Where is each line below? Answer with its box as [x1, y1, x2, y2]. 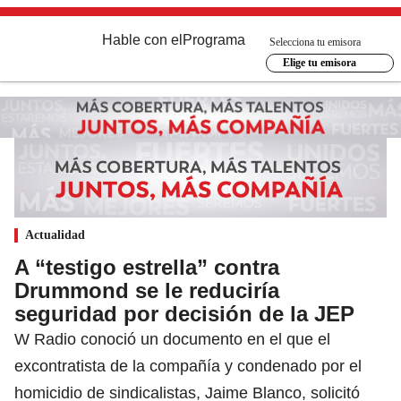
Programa [183, 32, 245, 47]
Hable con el [102, 32, 183, 47]
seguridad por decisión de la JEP [14, 301, 354, 326]
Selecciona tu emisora [269, 35, 361, 48]
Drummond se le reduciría [14, 277, 279, 303]
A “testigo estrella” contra [14, 254, 279, 279]
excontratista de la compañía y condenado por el [14, 356, 362, 375]
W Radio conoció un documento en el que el [14, 329, 330, 348]
